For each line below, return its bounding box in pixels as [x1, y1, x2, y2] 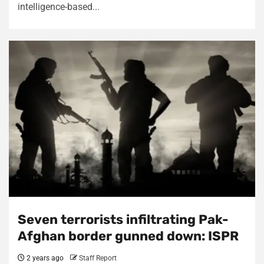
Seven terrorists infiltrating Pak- [18, 212, 229, 227]
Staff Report [79, 254, 117, 262]
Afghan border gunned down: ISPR [18, 228, 239, 244]
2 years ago [25, 254, 64, 262]
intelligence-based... [18, 1, 100, 12]
